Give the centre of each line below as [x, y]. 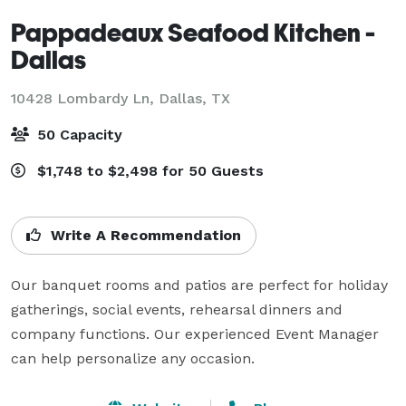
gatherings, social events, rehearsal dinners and [177, 309]
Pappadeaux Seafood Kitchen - [193, 32]
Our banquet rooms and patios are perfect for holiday [199, 285]
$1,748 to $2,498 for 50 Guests [148, 170]
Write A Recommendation [144, 235]
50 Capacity [77, 134]
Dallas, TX [194, 98]
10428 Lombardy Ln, [85, 98]
